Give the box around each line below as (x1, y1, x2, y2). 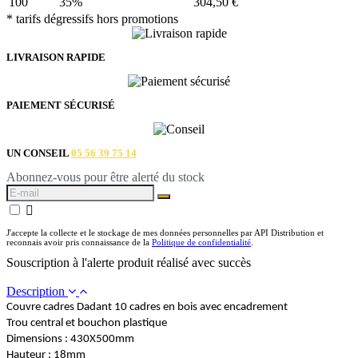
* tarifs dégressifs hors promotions (6, 11, 178, 26)
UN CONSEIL (6, 146, 71, 159)
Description (6, 284, 68, 298)
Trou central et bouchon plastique (6, 316, 167, 329)
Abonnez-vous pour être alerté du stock (6, 169, 205, 184)
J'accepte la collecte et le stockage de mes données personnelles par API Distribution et (6, 227, 324, 237)
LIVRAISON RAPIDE (6, 50, 105, 63)
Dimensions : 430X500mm (6, 332, 134, 345)
